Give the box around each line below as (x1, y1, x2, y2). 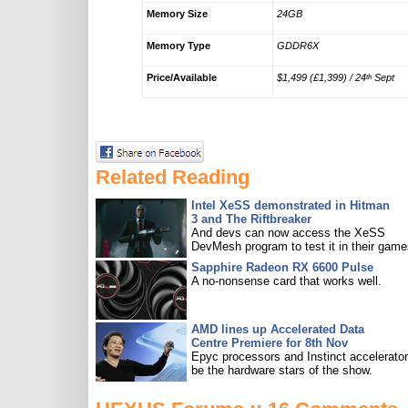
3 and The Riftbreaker (191, 212, 311, 226)
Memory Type (146, 40, 210, 51)
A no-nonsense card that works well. (191, 274, 382, 288)
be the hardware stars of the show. (191, 363, 372, 377)
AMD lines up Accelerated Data (191, 322, 364, 336)
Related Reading (96, 166, 250, 189)
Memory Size (146, 8, 208, 19)
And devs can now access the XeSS (191, 226, 385, 240)
